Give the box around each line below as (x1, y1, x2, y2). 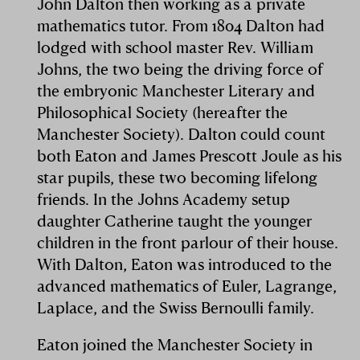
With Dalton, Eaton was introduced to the (37, 254, 333, 275)
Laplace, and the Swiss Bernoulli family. (37, 297, 315, 318)
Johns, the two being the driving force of (37, 59, 324, 80)
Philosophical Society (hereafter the (37, 102, 288, 123)
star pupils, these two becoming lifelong (37, 167, 318, 188)
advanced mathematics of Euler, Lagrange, (37, 276, 337, 297)
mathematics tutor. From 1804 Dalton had (37, 15, 325, 36)
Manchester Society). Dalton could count (37, 124, 326, 145)
